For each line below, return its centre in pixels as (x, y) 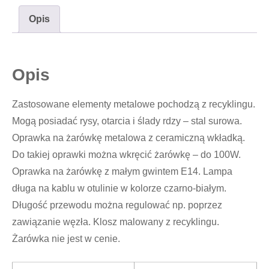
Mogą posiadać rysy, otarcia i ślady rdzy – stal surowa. (127, 121)
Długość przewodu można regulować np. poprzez (117, 205)
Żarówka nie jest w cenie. (66, 239)
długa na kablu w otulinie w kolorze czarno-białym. (119, 189)
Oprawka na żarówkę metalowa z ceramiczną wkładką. (128, 138)
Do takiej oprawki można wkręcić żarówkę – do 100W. (126, 155)
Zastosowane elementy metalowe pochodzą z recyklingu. (134, 104)
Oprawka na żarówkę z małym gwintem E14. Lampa (122, 172)
